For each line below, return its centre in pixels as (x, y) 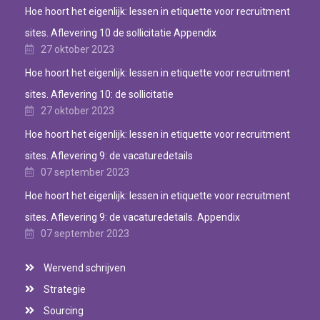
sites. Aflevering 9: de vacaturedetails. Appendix (132, 217)
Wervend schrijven (85, 267)
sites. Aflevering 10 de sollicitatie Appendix (121, 32)
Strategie (65, 289)
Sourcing (64, 310)
